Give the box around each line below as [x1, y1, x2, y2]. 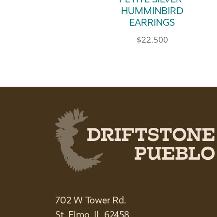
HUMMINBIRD [121, 5, 184, 17]
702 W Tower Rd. [55, 194, 126, 206]
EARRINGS [129, 17, 175, 29]
